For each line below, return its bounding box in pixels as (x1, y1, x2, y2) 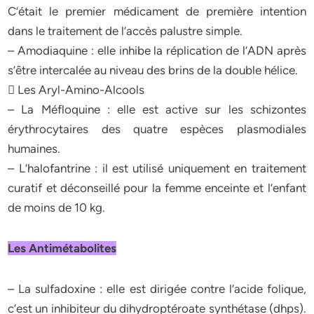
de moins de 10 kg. (8, 200, 106, 214)
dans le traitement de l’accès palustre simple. (8, 24, 243, 38)
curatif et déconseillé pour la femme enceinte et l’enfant (8, 181, 306, 195)
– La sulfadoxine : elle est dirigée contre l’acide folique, (8, 282, 306, 296)
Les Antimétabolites (8, 241, 117, 255)
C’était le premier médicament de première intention (8, 4, 306, 18)
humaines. (8, 142, 61, 156)
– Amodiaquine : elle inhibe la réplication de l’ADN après (8, 43, 306, 57)
